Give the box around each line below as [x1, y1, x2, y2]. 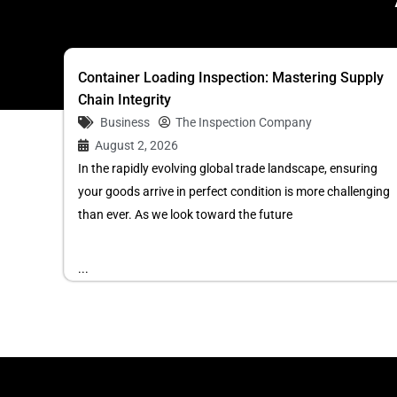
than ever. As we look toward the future [78, 207, 292, 222]
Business [100, 115, 150, 129]
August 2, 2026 [95, 138, 178, 152]
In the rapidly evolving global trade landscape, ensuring [78, 161, 378, 175]
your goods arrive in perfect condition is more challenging [78, 184, 390, 198]
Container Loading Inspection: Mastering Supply [78, 69, 384, 86]
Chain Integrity [78, 91, 171, 108]
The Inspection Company [175, 115, 312, 129]
